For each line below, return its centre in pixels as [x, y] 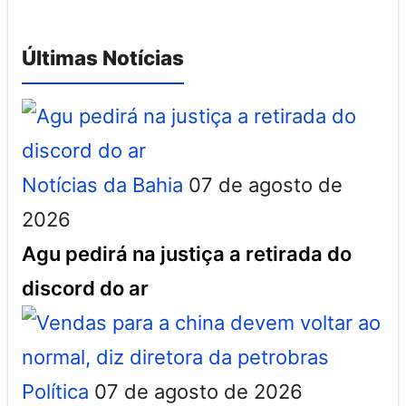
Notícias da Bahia [102, 185]
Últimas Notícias [103, 58]
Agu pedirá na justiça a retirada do [187, 254]
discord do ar [85, 288]
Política [55, 391]
